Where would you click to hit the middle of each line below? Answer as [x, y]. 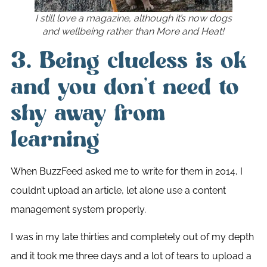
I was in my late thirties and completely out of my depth [132, 237]
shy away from [88, 113]
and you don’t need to [125, 87]
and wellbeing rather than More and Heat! [133, 31]
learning [55, 139]
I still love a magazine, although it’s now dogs [133, 18]
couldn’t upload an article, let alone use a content [118, 190]
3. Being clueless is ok [128, 60]
